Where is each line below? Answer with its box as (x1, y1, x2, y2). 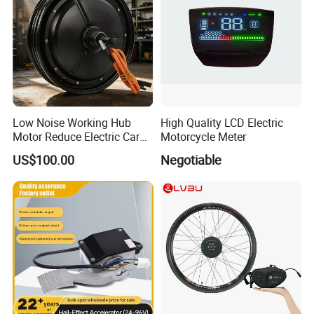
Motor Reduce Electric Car (13, 128, 140, 144)
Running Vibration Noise (13, 142, 133, 158)
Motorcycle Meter (160, 128, 246, 144)
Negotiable (160, 151, 221, 168)
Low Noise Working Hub (13, 114, 132, 130)
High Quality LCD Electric (160, 114, 283, 130)
